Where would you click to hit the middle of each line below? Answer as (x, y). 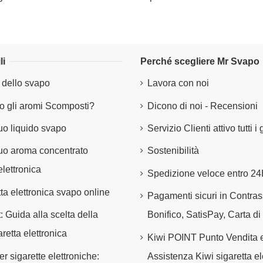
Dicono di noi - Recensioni (203, 106)
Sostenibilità (173, 151)
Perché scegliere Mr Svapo (200, 61)
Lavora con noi (178, 83)
